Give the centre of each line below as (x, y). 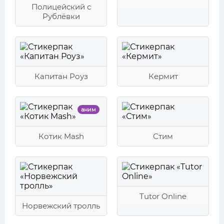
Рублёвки (61, 16)
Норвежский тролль (61, 206)
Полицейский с (61, 7)
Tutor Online (163, 196)
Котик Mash (61, 136)
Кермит (163, 76)
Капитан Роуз (61, 76)
